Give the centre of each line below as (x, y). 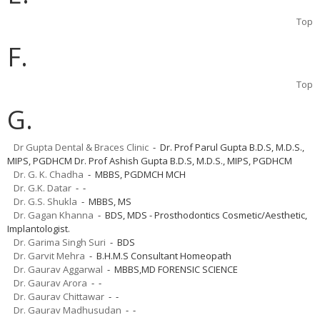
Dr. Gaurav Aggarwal (58, 269)
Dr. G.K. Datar (42, 187)
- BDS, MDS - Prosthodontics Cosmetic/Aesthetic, (200, 215)
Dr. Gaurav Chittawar (59, 296)
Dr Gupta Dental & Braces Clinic (81, 147)
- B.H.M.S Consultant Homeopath (158, 255)
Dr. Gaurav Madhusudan (67, 310)
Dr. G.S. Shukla (45, 201)
